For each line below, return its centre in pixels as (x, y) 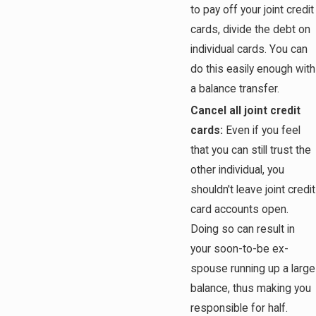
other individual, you (238, 170)
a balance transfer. (235, 89)
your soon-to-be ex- (240, 249)
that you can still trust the (251, 151)
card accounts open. (240, 210)
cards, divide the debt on (251, 30)
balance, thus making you (251, 289)
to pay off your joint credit (253, 10)
